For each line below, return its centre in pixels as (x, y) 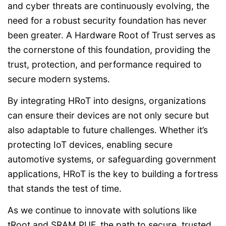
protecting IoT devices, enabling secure (90, 144)
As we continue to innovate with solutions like (102, 210)
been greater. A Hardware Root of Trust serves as (111, 35)
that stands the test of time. (65, 188)
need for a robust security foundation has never (107, 20)
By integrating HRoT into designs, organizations (107, 100)
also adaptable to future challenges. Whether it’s (108, 130)
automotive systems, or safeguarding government (112, 159)
